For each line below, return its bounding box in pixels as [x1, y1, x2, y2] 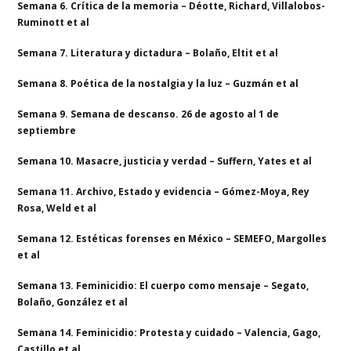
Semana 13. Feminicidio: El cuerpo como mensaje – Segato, [17, 278, 309, 292]
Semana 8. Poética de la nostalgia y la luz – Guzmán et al [17, 76, 299, 90]
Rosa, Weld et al [17, 201, 97, 215]
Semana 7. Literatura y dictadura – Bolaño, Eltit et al [17, 45, 279, 60]
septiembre [17, 123, 77, 137]
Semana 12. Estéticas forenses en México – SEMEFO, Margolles [17, 231, 327, 245]
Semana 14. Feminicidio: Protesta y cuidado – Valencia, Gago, [17, 325, 321, 339]
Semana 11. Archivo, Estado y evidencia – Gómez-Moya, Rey [17, 184, 310, 198]
